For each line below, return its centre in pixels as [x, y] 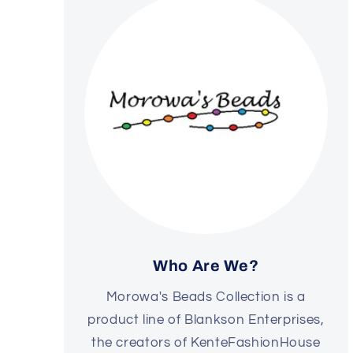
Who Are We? [206, 266]
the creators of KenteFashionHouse [206, 342]
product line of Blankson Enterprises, [206, 320]
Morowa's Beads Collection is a [206, 297]
